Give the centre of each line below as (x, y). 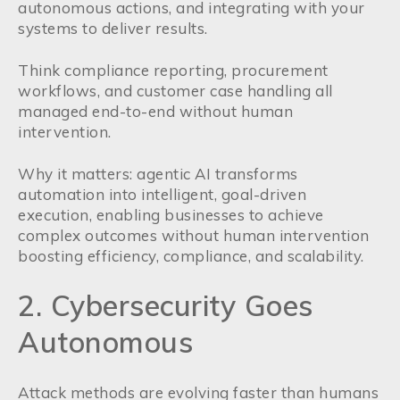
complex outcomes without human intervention (194, 235)
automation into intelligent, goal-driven (162, 194)
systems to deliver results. (113, 28)
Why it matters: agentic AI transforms (158, 174)
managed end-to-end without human (155, 111)
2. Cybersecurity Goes (166, 305)
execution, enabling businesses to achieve (171, 215)
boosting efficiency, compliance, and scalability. (191, 256)
